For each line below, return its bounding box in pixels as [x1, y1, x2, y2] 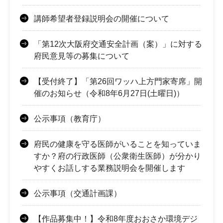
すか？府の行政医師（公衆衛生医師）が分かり [34, 152, 201, 161]
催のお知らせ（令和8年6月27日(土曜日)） [34, 89, 184, 98]
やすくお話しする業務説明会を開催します [34, 164, 185, 173]
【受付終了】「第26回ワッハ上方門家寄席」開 [34, 77, 202, 86]
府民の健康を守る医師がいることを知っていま [34, 140, 201, 149]
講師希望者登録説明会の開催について [34, 14, 169, 23]
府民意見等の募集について [34, 52, 129, 61]
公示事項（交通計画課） [34, 189, 121, 198]
